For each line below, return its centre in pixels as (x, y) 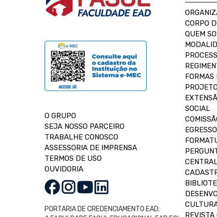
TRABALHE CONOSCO (81, 137)
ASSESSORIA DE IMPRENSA (91, 148)
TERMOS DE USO (73, 158)
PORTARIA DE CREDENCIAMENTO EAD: (102, 209)
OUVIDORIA (64, 169)
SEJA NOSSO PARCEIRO (85, 126)
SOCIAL (198, 108)
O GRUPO (60, 116)
